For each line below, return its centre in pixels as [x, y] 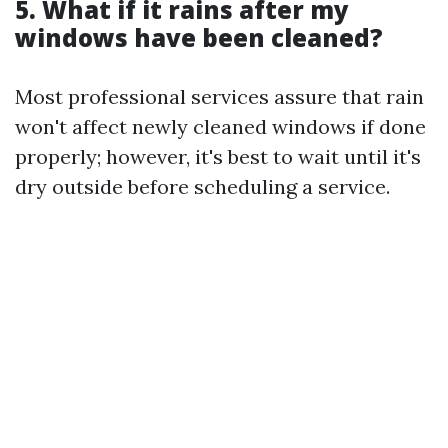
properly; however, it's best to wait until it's [218, 156]
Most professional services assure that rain [219, 96]
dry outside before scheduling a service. [202, 186]
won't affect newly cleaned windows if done [220, 126]
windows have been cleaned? [199, 37]
